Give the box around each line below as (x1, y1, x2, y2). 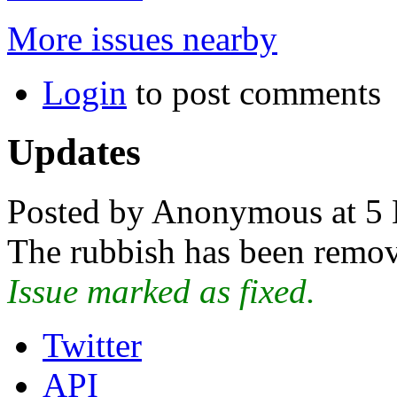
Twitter (43, 325, 142, 364)
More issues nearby (7, 19, 277, 58)
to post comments (127, 73, 381, 112)
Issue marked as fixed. (7, 271, 315, 310)
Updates (7, 130, 141, 173)
